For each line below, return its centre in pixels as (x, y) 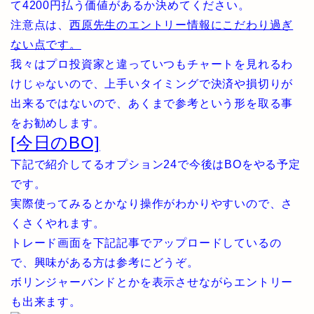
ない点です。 (46, 45)
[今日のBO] (55, 143)
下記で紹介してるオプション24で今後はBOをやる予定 (156, 164)
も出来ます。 (46, 302)
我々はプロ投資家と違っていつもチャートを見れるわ (152, 64)
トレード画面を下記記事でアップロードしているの (146, 243)
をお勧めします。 (58, 123)
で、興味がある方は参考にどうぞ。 (105, 262)
